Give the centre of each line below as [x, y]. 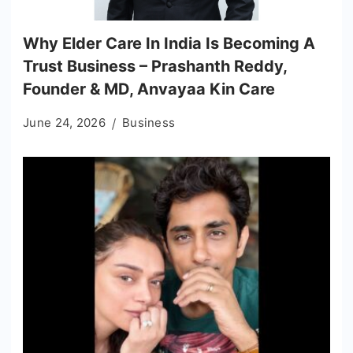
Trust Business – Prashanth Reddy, [155, 67]
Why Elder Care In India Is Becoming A [169, 44]
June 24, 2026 [64, 123]
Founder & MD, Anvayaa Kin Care [149, 89]
